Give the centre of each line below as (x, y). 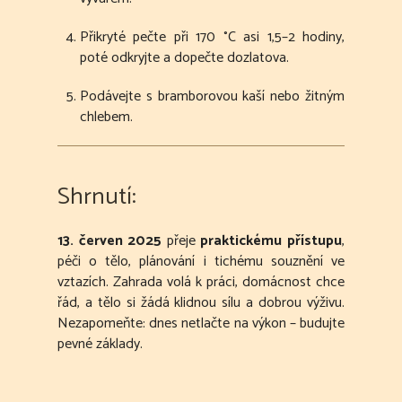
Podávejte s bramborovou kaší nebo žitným (212, 97)
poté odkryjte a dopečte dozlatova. (184, 58)
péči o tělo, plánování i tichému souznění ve (201, 262)
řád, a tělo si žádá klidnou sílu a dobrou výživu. (201, 303)
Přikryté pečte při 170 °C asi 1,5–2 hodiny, (212, 38)
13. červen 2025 (110, 241)
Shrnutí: (97, 197)
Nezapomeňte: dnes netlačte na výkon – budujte (201, 324)
